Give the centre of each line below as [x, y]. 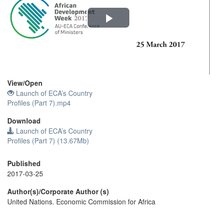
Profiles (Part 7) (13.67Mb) [48, 141]
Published [24, 163]
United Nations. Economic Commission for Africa [81, 202]
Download [24, 121]
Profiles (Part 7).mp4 [39, 103]
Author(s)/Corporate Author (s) [58, 192]
